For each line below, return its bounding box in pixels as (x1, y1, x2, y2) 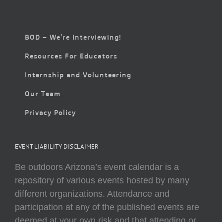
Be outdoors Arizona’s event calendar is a (15, 162, 179, 172)
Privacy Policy (25, 108, 76, 116)
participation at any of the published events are (15, 202, 199, 212)
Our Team (25, 89, 60, 98)
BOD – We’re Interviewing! (25, 33, 121, 41)
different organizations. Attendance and (15, 189, 169, 199)
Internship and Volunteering (25, 70, 131, 79)
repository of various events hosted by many (15, 175, 189, 185)
